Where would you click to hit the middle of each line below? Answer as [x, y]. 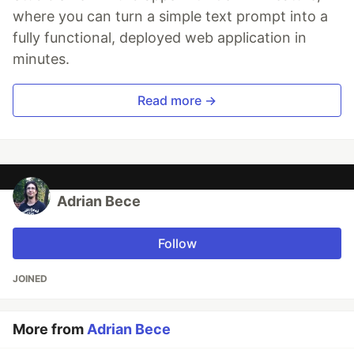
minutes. [41, 59]
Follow [177, 244]
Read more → [177, 101]
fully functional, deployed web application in [160, 38]
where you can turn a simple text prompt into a [170, 17]
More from [50, 330]
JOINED [30, 279]
